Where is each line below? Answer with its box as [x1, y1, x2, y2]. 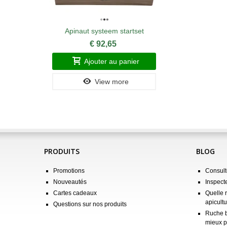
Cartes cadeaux [53, 189, 97, 197]
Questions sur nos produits [53, 200, 127, 208]
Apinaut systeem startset [64, 26, 144, 35]
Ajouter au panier [84, 57, 140, 65]
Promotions [53, 167, 85, 174]
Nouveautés [53, 178, 87, 185]
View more [95, 77, 129, 86]
